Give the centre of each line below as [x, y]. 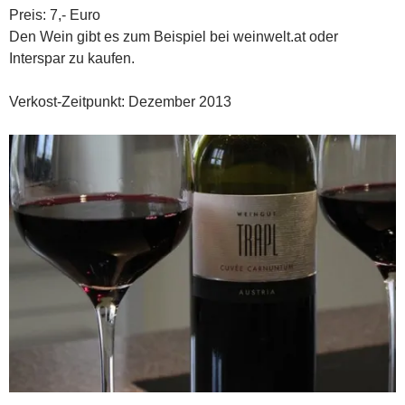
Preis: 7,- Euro [55, 15]
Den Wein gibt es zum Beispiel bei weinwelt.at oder [174, 37]
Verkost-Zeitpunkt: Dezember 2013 [120, 102]
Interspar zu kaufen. [72, 59]
